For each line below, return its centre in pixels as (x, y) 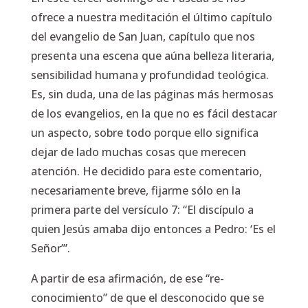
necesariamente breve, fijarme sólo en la (135, 190)
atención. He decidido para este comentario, (146, 171)
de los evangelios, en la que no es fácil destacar (154, 113)
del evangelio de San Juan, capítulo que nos (143, 36)
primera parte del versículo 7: (107, 210)
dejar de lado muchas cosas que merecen (138, 152)
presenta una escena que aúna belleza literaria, (152, 56)
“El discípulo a (218, 210)
